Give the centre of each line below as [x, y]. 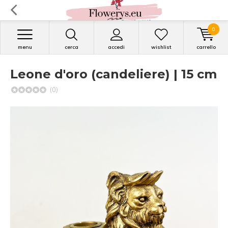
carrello [206, 47]
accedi [116, 47]
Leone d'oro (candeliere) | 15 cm [113, 74]
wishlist [161, 47]
